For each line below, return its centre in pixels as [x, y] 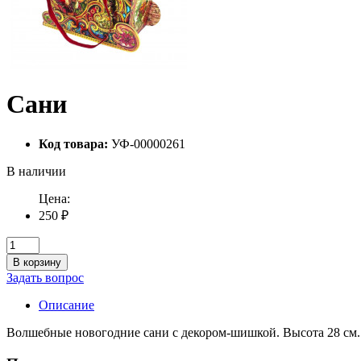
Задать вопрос [45, 277]
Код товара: [73, 143]
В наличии [36, 171]
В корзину [37, 262]
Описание [66, 305]
